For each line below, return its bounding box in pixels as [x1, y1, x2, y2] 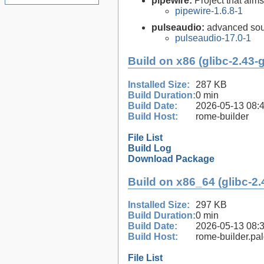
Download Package [128, 153, 214, 164]
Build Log [128, 143, 171, 153]
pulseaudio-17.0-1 [175, 33, 251, 44]
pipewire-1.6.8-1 [175, 6, 243, 16]
